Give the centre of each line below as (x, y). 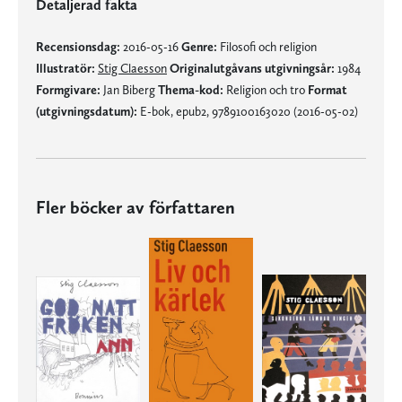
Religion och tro (266, 90)
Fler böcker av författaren (135, 207)
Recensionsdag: (78, 47)
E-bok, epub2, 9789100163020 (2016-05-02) (248, 111)
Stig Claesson (132, 68)
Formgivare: (68, 90)
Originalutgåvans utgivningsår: (252, 68)
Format (328, 90)
